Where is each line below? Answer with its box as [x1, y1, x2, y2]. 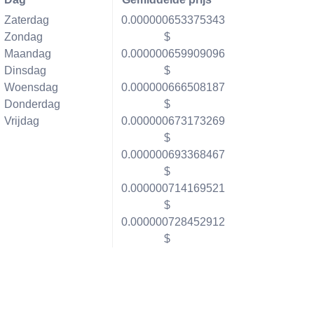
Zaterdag [4, 14, 49, 26]
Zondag [4, 31, 43, 43]
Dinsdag [4, 64, 46, 76]
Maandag [4, 48, 51, 60]
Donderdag [4, 98, 60, 110]
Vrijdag [4, 115, 39, 127]
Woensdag [4, 81, 58, 93]
